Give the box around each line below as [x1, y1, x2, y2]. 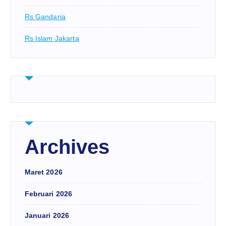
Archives [24, 136, 110, 158]
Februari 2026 [24, 190, 73, 198]
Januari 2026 [24, 211, 70, 220]
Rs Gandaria [24, 13, 66, 21]
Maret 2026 [24, 168, 63, 177]
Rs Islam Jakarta [24, 34, 79, 43]
